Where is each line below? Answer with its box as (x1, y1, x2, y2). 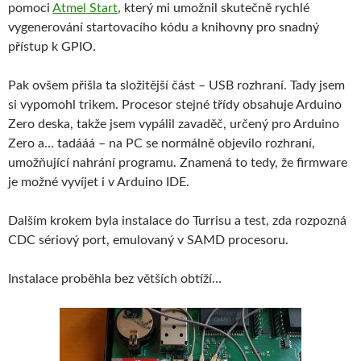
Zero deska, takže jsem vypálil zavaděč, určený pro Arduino (8, 117, 339, 131)
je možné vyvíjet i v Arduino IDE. (8, 175, 189, 189)
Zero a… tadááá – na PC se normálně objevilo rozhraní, (8, 136, 315, 150)
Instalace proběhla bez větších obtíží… (8, 272, 222, 285)
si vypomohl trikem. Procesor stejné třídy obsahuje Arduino (8, 98, 342, 111)
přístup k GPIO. (8, 39, 96, 53)
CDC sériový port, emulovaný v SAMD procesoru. (8, 233, 288, 247)
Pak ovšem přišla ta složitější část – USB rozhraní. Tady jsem (8, 78, 345, 92)
